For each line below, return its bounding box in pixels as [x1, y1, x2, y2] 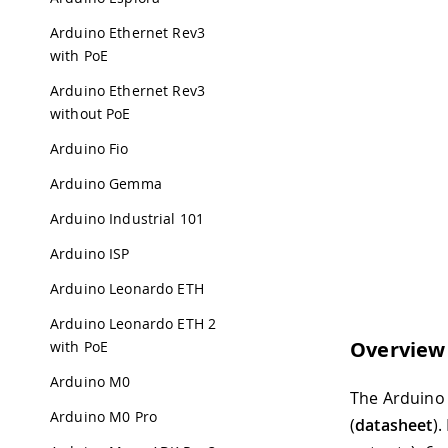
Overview [350, 335, 446, 363]
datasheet [355, 413, 433, 436]
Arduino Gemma [50, 174, 162, 193]
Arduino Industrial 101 [50, 209, 205, 228]
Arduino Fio [50, 139, 129, 158]
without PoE [50, 104, 131, 123]
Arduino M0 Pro [50, 407, 157, 426]
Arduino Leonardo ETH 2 [50, 314, 217, 333]
